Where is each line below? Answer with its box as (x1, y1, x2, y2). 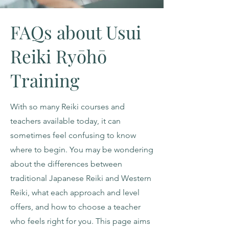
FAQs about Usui (10, 20, 141, 44)
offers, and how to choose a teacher (10, 202, 141, 212)
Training (10, 68, 79, 92)
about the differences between (10, 159, 122, 169)
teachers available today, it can (10, 116, 121, 126)
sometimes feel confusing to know (10, 130, 136, 140)
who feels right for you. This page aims (10, 216, 150, 226)
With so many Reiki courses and (10, 102, 125, 111)
